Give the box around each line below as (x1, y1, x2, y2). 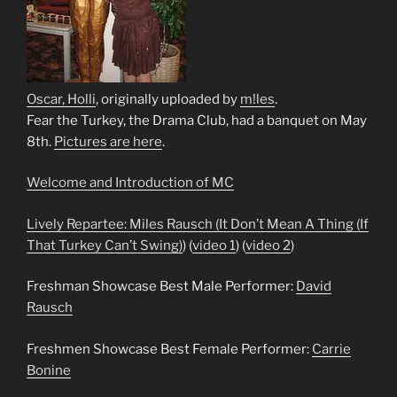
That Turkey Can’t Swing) (27, 237, 183, 253)
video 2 (245, 237, 291, 253)
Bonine (27, 362, 71, 378)
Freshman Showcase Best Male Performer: (27, 278, 296, 295)
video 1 (192, 237, 236, 253)
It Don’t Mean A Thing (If (219, 215, 369, 232)
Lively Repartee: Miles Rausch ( (27, 215, 219, 232)
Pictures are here (54, 133, 162, 150)
